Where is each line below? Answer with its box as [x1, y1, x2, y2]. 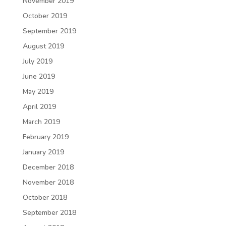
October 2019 [22, 11, 67, 21]
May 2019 [22, 87, 53, 96]
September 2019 [22, 26, 76, 36]
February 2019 [22, 132, 69, 142]
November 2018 [22, 178, 74, 187]
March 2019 [22, 117, 60, 127]
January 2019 [22, 147, 64, 157]
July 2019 [22, 56, 52, 66]
